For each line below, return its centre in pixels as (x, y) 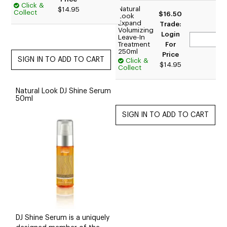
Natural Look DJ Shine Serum (63, 91)
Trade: (170, 24)
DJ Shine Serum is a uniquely (63, 218)
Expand (130, 23)
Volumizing (136, 30)
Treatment (134, 45)
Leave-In (132, 37)
